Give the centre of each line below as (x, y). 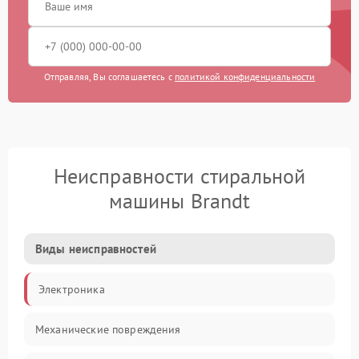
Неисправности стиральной (179, 176)
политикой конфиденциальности (245, 77)
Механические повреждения (108, 330)
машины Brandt (179, 201)
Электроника (72, 290)
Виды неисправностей (96, 249)
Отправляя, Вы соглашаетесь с (109, 77)
